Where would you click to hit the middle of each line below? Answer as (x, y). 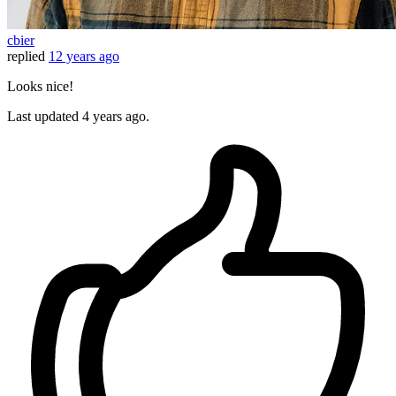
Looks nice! (40, 87)
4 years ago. (116, 117)
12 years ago (84, 57)
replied (26, 57)
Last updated (45, 117)
